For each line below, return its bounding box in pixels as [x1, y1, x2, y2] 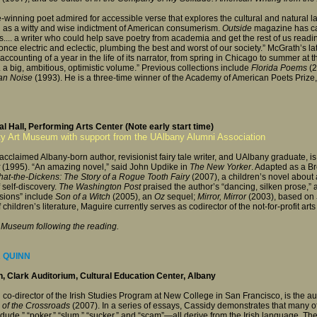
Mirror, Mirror [195, 192, 248, 202]
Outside [222, 23, 252, 33]
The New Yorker [190, 162, 251, 173]
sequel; [167, 192, 195, 202]
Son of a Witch [55, 192, 110, 202]
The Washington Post [59, 182, 141, 192]
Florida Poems [249, 62, 307, 73]
